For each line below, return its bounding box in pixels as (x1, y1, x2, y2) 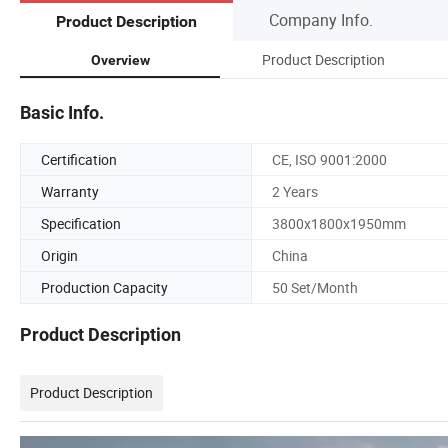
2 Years (272, 181, 318, 201)
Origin (41, 245, 78, 265)
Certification (41, 149, 117, 169)
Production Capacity (41, 277, 168, 297)
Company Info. (269, 8, 373, 31)
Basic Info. (20, 101, 104, 123)
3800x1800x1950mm (272, 213, 406, 233)
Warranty (41, 181, 99, 201)
